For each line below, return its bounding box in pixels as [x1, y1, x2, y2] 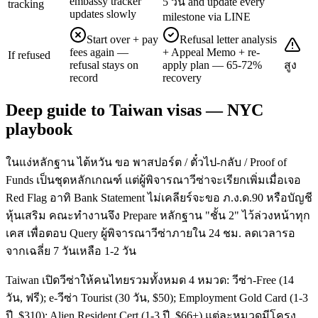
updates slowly [70, 7, 136, 20]
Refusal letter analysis [180, 33, 277, 45]
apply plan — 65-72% [163, 58, 262, 71]
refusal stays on [70, 58, 138, 71]
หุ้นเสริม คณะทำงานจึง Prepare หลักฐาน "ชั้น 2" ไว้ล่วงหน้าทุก [6, 209, 310, 221]
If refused [8, 48, 50, 61]
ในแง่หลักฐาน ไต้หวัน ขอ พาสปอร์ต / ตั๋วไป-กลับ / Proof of [6, 155, 287, 168]
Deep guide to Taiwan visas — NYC [6, 100, 263, 119]
